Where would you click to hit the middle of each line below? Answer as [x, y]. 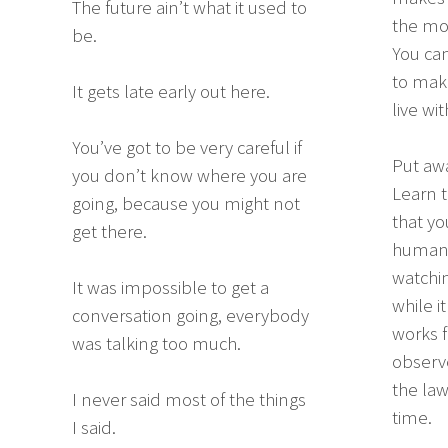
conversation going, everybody [190, 316]
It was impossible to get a [170, 288]
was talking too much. [156, 344]
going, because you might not [186, 204]
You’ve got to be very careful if [187, 148]
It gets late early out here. [171, 92]
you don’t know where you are [189, 176]
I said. [94, 428]
